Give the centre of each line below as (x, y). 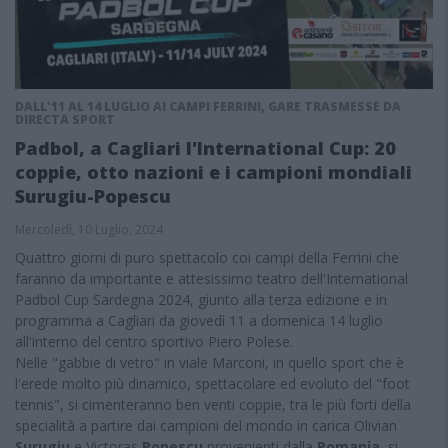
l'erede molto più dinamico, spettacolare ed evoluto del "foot (212, 383)
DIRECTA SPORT (65, 119)
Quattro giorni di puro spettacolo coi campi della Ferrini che (207, 257)
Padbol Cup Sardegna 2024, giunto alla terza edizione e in (201, 299)
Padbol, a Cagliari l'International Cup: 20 (205, 148)
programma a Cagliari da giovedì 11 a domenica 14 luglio (199, 320)
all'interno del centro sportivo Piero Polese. (156, 341)
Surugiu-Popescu (93, 196)
